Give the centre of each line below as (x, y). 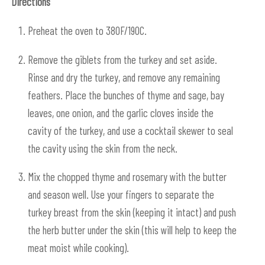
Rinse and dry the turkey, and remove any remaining (124, 77)
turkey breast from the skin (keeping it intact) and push (132, 212)
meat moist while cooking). (78, 248)
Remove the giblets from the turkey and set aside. (122, 59)
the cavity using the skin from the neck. (102, 148)
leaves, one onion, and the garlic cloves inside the (120, 112)
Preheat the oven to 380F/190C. (87, 30)
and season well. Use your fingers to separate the (121, 195)
